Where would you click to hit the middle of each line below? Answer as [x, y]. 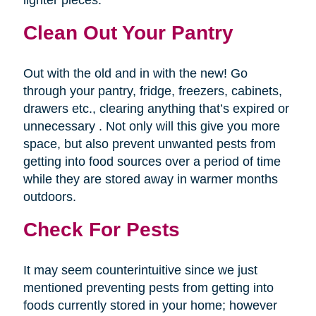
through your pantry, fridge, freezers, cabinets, [152, 91]
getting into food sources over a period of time [152, 162]
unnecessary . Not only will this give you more [151, 127]
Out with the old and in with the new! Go [135, 74]
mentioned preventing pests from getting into [148, 288]
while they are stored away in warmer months [150, 180]
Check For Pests [101, 230]
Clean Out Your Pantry [128, 33]
